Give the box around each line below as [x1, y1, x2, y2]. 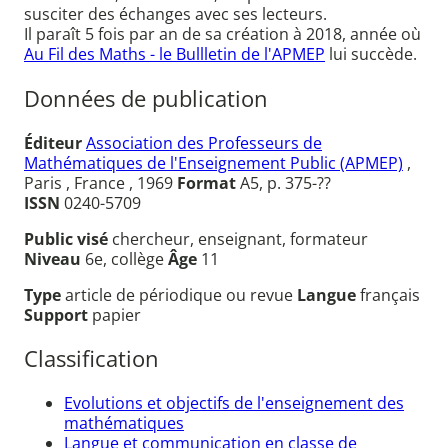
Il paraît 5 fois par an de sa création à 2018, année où [24, 23, 421, 46]
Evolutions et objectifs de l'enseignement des [64, 391, 404, 414]
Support [24, 303, 92, 326]
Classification [24, 344, 159, 374]
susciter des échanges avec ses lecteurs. [24, 3, 327, 26]
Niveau [24, 247, 85, 270]
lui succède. [325, 43, 417, 66]
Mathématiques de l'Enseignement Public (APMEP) [24, 151, 403, 174]
